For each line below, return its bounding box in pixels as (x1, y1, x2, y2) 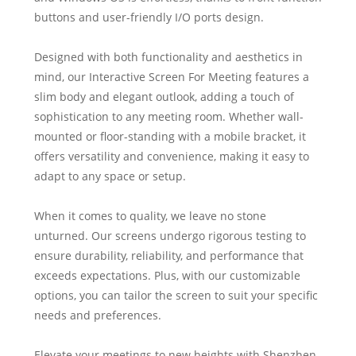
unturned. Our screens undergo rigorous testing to (33, 228, 306, 244)
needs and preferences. (33, 308, 161, 323)
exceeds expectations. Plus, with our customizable (33, 268, 300, 284)
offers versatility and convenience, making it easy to (33, 149, 309, 164)
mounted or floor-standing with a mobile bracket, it (33, 129, 306, 145)
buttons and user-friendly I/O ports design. (33, 10, 264, 25)
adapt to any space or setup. (33, 168, 186, 184)
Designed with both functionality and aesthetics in (33, 49, 303, 65)
